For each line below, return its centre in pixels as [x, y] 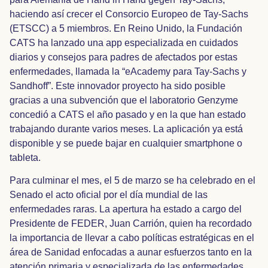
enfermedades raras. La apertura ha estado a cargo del [126, 209]
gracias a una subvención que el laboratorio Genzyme [124, 100]
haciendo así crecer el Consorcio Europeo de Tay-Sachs [129, 14]
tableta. [25, 157]
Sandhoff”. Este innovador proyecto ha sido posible [118, 86]
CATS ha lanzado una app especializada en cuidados [124, 42]
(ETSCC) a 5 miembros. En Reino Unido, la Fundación [126, 28]
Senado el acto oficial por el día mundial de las [109, 194]
